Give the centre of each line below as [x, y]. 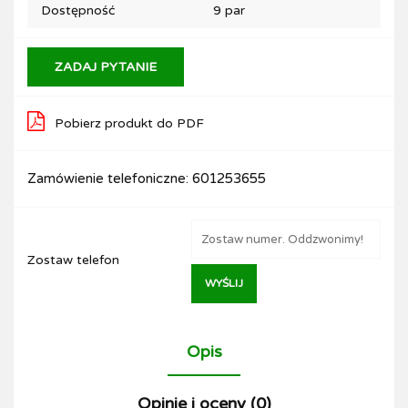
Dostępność [78, 10]
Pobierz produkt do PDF [129, 123]
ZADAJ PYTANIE [106, 67]
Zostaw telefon [73, 260]
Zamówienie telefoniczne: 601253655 [147, 178]
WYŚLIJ [224, 283]
